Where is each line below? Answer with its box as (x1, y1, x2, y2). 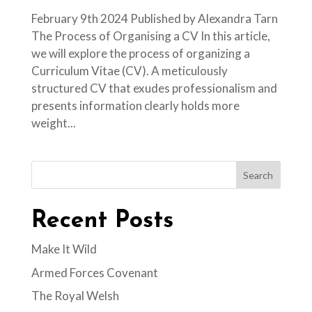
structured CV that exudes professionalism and (31, 81, 277, 96)
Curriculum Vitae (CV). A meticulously (31, 63, 228, 79)
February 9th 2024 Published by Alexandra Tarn (31, 11, 278, 26)
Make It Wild (31, 242, 97, 257)
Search (243, 169, 274, 181)
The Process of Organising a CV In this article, (31, 29, 270, 44)
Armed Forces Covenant (31, 265, 158, 280)
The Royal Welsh (31, 288, 123, 304)
